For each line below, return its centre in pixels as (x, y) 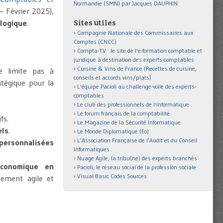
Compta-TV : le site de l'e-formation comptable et (140, 50)
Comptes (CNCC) (95, 41)
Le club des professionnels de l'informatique (133, 104)
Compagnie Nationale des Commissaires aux (135, 32)
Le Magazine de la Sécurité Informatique (129, 122)
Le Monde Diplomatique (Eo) (113, 131)
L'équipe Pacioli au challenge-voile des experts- (137, 86)
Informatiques (92, 149)
